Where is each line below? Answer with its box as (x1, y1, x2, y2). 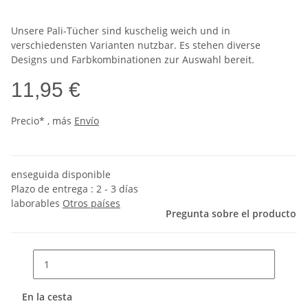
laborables (11, 197, 63, 210)
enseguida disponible (11, 168, 111, 181)
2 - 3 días (96, 182, 138, 196)
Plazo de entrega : (11, 182, 96, 196)
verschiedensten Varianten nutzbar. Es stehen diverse (11, 38, 261, 52)
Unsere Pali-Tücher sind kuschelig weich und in (11, 24, 230, 38)
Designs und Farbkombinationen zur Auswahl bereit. (11, 53, 254, 67)
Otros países (63, 197, 120, 210)
